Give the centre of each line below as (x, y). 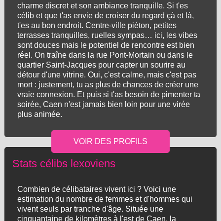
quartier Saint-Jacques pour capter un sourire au (101, 65)
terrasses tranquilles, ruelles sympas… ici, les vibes (107, 35)
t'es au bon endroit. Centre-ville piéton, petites (97, 25)
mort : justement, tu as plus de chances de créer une (108, 85)
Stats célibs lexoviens (64, 164)
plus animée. (39, 114)
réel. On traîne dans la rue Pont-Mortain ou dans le (105, 55)
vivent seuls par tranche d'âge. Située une (90, 209)
